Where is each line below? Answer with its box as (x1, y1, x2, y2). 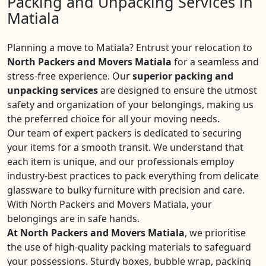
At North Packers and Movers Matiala (7, 226, 185, 239)
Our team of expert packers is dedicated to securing (7, 126, 242, 140)
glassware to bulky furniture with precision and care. (7, 183, 245, 197)
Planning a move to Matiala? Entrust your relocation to (7, 41, 252, 54)
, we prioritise (185, 226, 246, 239)
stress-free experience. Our (7, 69, 132, 83)
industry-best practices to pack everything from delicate (7, 169, 259, 182)
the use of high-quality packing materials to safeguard (7, 240, 251, 254)
